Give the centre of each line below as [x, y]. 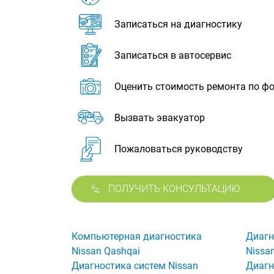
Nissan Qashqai [106, 251]
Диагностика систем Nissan [135, 266]
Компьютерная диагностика [137, 237]
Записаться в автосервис [173, 55]
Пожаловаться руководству [179, 149]
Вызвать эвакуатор [160, 118]
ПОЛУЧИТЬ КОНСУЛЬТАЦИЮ [174, 189]
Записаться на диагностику [178, 24]
